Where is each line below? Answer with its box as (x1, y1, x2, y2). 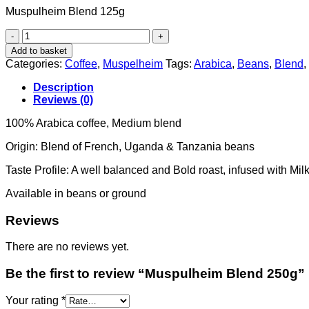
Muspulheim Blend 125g (6, 5, 125, 17)
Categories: (6, 57, 65, 70)
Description (33, 81, 94, 93)
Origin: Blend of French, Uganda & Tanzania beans (6, 140, 255, 152)
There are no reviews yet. (6, 241, 129, 253)
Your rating (6, 294, 61, 306)
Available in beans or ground (6, 187, 146, 199)
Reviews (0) (33, 93, 93, 106)
